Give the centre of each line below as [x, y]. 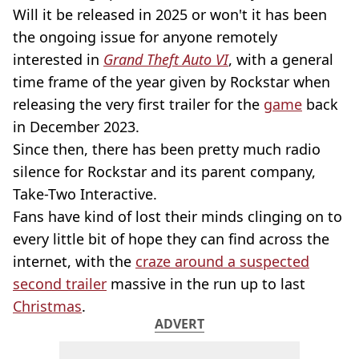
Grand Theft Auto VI [166, 59]
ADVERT [179, 324]
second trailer [60, 284]
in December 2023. [76, 127]
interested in [58, 59]
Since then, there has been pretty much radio [167, 149]
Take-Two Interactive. [85, 194]
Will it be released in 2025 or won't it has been [170, 14]
